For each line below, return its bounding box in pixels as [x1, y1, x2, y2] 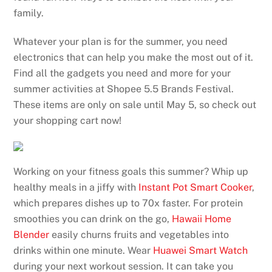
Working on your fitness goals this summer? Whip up [13, 165, 249, 177]
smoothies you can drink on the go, [13, 212, 172, 225]
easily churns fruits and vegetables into [49, 228, 229, 240]
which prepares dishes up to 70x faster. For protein [13, 197, 243, 209]
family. [13, 7, 44, 19]
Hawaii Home [172, 212, 232, 225]
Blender [13, 228, 50, 240]
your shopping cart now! [13, 115, 122, 127]
